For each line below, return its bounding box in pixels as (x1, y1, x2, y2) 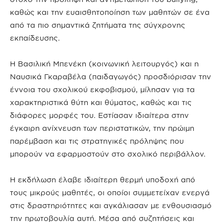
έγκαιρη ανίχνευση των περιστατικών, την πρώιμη (10, 124, 194, 132)
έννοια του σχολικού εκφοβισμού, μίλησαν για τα (10, 85, 195, 94)
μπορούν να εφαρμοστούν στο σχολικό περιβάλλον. (10, 150, 206, 158)
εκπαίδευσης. (10, 34, 60, 42)
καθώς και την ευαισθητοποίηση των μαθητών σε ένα (10, 8, 210, 16)
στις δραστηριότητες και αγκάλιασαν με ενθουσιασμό (10, 201, 212, 210)
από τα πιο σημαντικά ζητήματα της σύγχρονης (10, 21, 185, 29)
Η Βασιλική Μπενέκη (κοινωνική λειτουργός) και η (10, 59, 199, 68)
